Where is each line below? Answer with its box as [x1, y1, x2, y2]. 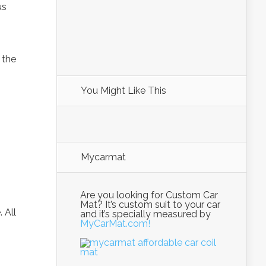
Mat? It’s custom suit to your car [80, 199, 220, 210]
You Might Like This [81, 85, 166, 96]
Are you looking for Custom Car [80, 189, 218, 201]
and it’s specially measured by [80, 208, 211, 220]
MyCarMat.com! [80, 218, 150, 229]
